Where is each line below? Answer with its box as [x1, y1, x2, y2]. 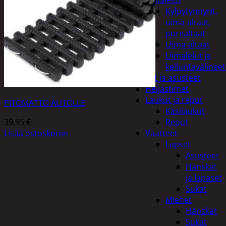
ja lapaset [186, 172, 222, 183]
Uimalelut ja [165, 50, 211, 61]
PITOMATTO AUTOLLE [4, 97, 85, 108]
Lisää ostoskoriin [4, 127, 68, 139]
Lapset [165, 139, 191, 150]
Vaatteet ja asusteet [125, 72, 201, 83]
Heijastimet [145, 83, 189, 94]
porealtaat [165, 28, 205, 39]
